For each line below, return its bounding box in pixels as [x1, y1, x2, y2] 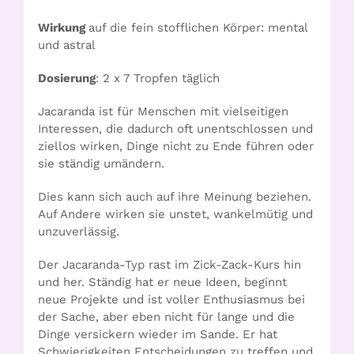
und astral [38, 38, 96, 53]
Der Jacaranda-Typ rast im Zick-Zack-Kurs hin [38, 258, 301, 273]
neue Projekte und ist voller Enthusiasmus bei [38, 292, 305, 307]
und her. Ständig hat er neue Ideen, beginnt [38, 275, 287, 290]
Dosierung [38, 71, 96, 86]
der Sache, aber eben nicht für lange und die [38, 310, 295, 325]
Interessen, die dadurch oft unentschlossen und [38, 122, 313, 137]
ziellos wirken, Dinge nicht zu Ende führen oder [38, 139, 314, 154]
